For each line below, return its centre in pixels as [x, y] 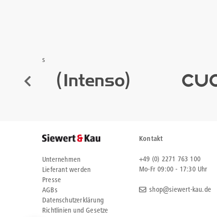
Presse [52, 181]
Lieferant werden [67, 170]
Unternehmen [62, 160]
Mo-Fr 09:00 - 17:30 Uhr [173, 170]
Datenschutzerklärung [73, 201]
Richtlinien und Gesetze [75, 211]
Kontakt [151, 139]
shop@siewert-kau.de [180, 190]
